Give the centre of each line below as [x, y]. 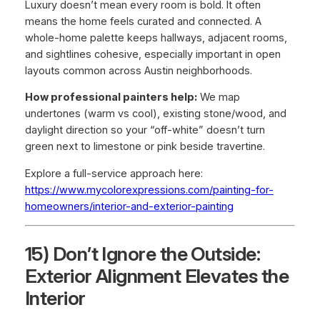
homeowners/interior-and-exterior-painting [129, 206]
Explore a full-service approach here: [114, 173]
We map [218, 97]
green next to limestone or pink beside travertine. [145, 147]
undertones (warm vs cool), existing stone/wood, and [155, 114]
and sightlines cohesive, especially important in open [152, 54]
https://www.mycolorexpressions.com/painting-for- [149, 190]
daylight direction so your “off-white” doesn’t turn [145, 130]
